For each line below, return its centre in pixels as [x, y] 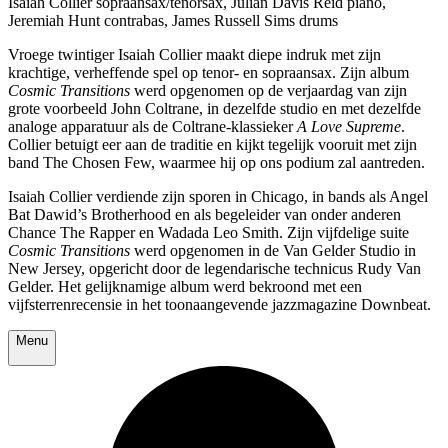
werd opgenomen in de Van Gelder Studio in [273, 251]
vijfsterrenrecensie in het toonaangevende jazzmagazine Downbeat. [219, 305]
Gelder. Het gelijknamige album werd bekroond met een [185, 287]
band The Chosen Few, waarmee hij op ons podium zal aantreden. [216, 163]
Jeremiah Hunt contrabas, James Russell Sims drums [173, 21]
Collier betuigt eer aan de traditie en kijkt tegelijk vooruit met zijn [212, 145]
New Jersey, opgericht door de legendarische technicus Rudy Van [214, 269]
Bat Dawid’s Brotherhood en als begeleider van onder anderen [204, 215]
